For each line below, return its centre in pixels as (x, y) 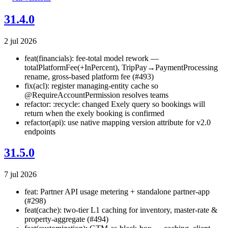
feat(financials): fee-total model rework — (92, 58)
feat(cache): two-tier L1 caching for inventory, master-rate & (121, 210)
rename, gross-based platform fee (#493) (89, 76)
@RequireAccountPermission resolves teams (96, 95)
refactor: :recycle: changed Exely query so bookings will (115, 104)
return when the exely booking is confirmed (94, 113)
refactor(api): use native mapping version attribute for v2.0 (118, 122)
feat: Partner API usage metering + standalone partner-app (117, 192)
